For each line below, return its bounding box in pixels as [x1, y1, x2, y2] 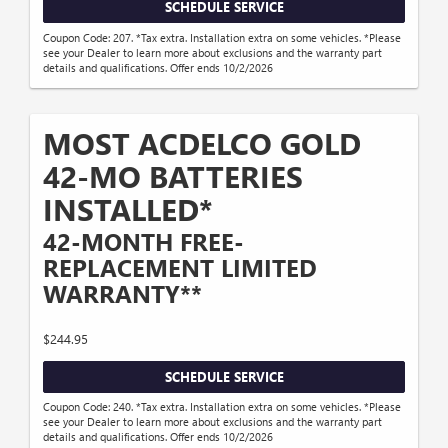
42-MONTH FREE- [43, 224, 244, 257]
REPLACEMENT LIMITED [43, 250, 317, 283]
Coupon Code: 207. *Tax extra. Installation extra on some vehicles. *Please [43, 29, 401, 45]
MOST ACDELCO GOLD [43, 122, 361, 163]
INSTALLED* [43, 188, 213, 229]
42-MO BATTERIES [43, 155, 303, 196]
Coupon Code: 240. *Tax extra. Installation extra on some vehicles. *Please [43, 399, 401, 415]
